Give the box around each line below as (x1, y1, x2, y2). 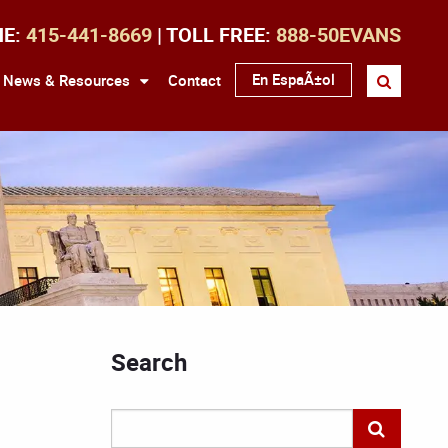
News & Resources (3, 69, 130, 90)
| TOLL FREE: (152, 21, 276, 48)
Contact (168, 69, 221, 90)
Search (111, 346, 187, 378)
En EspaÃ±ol (252, 69, 335, 89)
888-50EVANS (276, 21, 401, 48)
